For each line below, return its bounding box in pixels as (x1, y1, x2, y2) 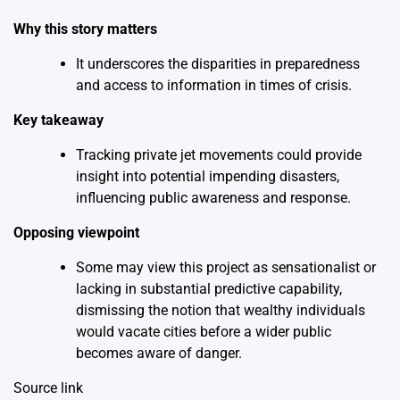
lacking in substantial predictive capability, (76, 280, 342, 297)
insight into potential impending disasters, (76, 168, 339, 185)
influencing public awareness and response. (76, 189, 351, 206)
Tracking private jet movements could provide (76, 146, 362, 163)
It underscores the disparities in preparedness (76, 55, 360, 72)
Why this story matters (13, 21, 157, 37)
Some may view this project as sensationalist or (76, 259, 376, 276)
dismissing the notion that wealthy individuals (76, 302, 365, 319)
